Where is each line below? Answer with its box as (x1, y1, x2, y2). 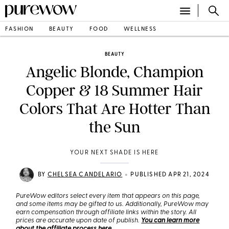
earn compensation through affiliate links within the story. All (16, 209, 197, 216)
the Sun (89, 118, 140, 136)
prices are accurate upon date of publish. (16, 217, 142, 224)
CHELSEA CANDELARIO (47, 172, 123, 178)
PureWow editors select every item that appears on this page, (16, 193, 200, 199)
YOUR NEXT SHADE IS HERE (70, 150, 159, 156)
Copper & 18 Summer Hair (26, 81, 203, 100)
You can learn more (141, 217, 200, 224)
